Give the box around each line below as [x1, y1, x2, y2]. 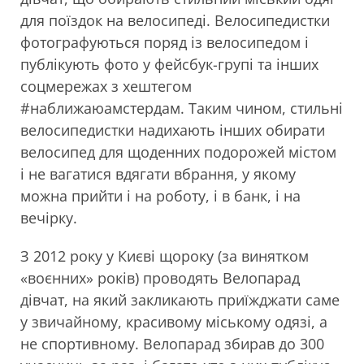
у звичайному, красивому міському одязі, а [20, 311, 327, 331]
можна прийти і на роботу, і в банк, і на [20, 185, 301, 206]
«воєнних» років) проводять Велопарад [20, 267, 300, 288]
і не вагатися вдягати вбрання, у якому [20, 163, 296, 184]
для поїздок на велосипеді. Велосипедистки [20, 10, 330, 30]
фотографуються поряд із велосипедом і [20, 32, 309, 52]
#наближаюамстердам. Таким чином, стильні [20, 97, 343, 118]
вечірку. [20, 207, 77, 227]
